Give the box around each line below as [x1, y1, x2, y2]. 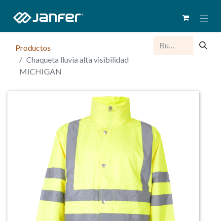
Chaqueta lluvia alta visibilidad [26, 54, 129, 64]
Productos [15, 42, 51, 52]
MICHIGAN [19, 66, 62, 76]
